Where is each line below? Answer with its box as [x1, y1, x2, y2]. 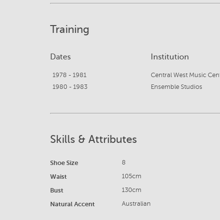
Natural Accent [50, 200, 95, 208]
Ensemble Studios [151, 83, 202, 90]
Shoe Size [50, 159, 78, 167]
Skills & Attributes [50, 133, 137, 145]
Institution [151, 53, 189, 61]
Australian [122, 200, 151, 208]
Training [50, 23, 89, 35]
